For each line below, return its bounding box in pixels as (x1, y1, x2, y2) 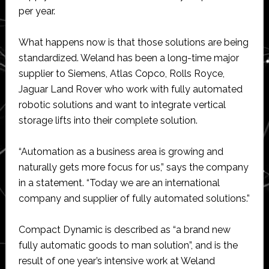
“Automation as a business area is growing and (18, 145, 223, 157)
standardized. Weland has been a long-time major (18, 52, 239, 64)
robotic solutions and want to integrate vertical (18, 98, 226, 110)
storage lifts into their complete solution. (18, 114, 198, 126)
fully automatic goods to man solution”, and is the (18, 239, 238, 251)
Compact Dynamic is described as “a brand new (18, 223, 231, 235)
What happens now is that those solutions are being (18, 36, 249, 48)
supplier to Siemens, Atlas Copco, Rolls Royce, (18, 67, 225, 79)
